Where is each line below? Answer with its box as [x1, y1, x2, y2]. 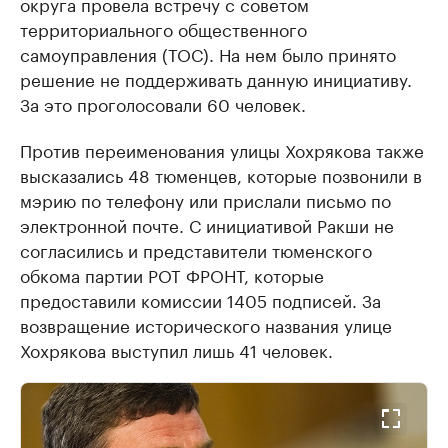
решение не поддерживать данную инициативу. [20, 65, 412, 92]
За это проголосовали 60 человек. [20, 90, 306, 117]
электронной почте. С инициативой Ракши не [20, 211, 394, 238]
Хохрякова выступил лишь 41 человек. [20, 336, 333, 363]
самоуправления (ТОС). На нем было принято [20, 40, 396, 67]
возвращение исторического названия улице [20, 311, 392, 338]
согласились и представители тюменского [20, 236, 372, 263]
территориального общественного [20, 15, 307, 42]
